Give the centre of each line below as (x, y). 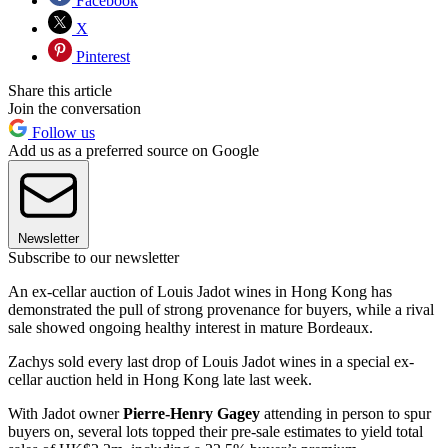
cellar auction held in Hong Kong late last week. (160, 380)
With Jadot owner (65, 414)
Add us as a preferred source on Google (133, 151)
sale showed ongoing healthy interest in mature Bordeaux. (190, 328)
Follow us (61, 133)
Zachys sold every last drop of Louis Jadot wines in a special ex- (211, 362)
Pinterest (101, 57)
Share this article (60, 91)
